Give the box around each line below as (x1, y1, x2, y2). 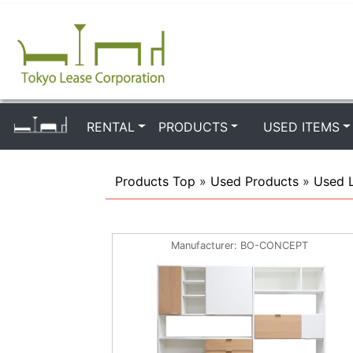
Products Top (115, 173, 196, 189)
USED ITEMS (263, 118, 340, 135)
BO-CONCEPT (240, 240, 308, 251)
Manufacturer (170, 240, 234, 251)
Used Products (210, 173, 299, 189)
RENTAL (87, 118, 135, 135)
